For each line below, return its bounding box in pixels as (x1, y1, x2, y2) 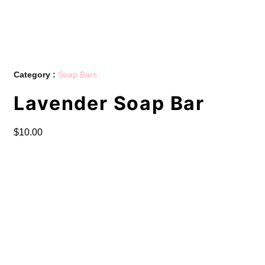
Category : (14, 69, 59, 79)
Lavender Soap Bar (14, 91, 205, 115)
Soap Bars (58, 69, 98, 79)
